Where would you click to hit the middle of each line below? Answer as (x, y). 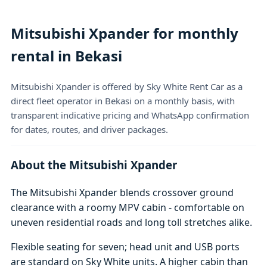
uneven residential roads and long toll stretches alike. (132, 222)
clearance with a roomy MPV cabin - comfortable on (128, 207)
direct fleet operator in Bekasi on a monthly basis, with (123, 100)
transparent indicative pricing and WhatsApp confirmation (130, 115)
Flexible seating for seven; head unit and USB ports (125, 246)
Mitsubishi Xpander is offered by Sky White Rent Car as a (127, 86)
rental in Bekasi (67, 56)
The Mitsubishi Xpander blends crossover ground (122, 192)
